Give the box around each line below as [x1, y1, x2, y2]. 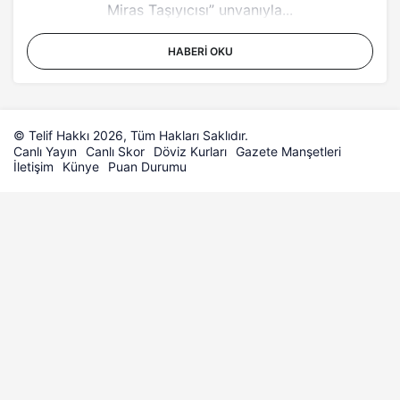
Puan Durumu [108, 159, 187, 174]
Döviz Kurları [154, 144, 227, 159]
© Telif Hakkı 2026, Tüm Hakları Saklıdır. [13, 128, 248, 143]
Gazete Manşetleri [236, 144, 341, 159]
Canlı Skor [86, 144, 145, 159]
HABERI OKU [167, 45, 233, 58]
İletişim [13, 159, 54, 174]
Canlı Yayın [13, 144, 77, 159]
